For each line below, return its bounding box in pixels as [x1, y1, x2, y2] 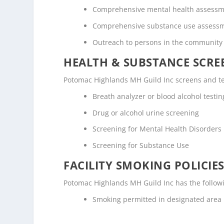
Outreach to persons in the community [92, 37, 223, 47]
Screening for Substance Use [92, 140, 189, 150]
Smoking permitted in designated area [92, 194, 222, 204]
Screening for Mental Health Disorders [92, 124, 222, 134]
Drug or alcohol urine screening [92, 107, 199, 117]
